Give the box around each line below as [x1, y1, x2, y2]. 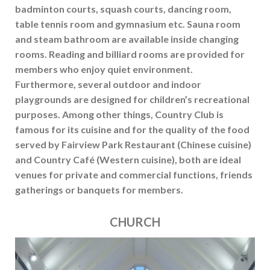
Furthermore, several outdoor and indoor [15, 78, 202, 90]
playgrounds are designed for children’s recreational [15, 93, 250, 105]
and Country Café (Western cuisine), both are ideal [15, 153, 242, 165]
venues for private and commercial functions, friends [15, 168, 253, 180]
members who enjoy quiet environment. [15, 63, 193, 75]
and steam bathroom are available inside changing [15, 33, 239, 45]
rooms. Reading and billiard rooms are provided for [15, 48, 245, 60]
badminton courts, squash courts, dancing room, [15, 2, 232, 14]
